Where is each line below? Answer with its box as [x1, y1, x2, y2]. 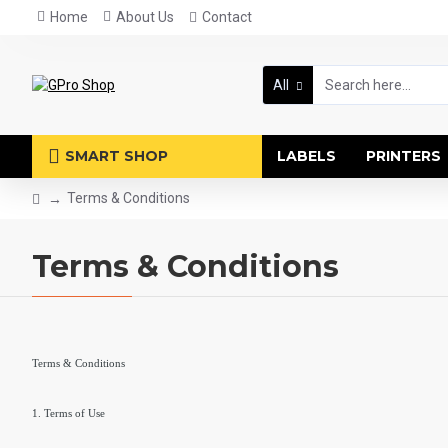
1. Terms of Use [32, 407, 105, 419]
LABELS [277, 147, 336, 165]
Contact [202, 9, 252, 25]
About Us [116, 9, 174, 25]
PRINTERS [366, 147, 441, 165]
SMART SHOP [65, 147, 168, 165]
